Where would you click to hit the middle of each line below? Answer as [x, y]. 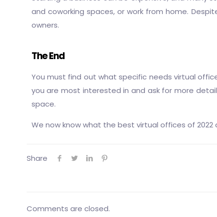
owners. [45, 25]
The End [48, 56]
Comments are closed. [68, 209]
